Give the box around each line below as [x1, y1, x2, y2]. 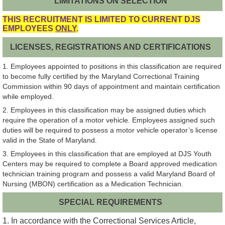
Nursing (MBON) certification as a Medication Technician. [3, 179, 183, 188]
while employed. [3, 92, 54, 100]
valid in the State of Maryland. [3, 136, 97, 144]
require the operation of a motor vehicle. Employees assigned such [3, 116, 215, 124]
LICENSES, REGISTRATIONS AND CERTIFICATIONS [10, 42, 211, 51]
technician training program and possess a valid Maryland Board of [3, 169, 215, 178]
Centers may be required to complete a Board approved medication [3, 159, 217, 168]
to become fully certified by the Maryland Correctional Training [3, 72, 199, 80]
